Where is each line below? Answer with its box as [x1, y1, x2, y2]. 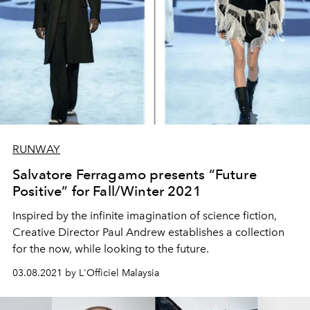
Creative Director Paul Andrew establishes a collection [12, 225, 284, 239]
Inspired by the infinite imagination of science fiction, [12, 208, 277, 222]
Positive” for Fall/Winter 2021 [12, 182, 201, 199]
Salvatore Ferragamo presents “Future [12, 165, 257, 183]
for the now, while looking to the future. [12, 241, 209, 255]
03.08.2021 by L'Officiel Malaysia [12, 266, 159, 279]
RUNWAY [12, 142, 60, 156]
